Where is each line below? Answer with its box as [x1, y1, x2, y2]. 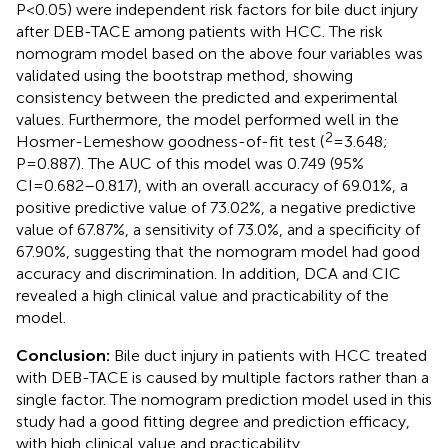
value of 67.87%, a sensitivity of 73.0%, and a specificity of [16, 219, 420, 239]
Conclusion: [16, 345, 114, 365]
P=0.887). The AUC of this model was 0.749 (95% [16, 153, 364, 173]
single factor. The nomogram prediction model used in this [16, 389, 432, 409]
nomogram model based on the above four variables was [16, 43, 423, 63]
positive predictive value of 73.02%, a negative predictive [16, 197, 416, 217]
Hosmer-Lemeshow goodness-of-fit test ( [16, 131, 324, 151]
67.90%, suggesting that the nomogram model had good [16, 241, 420, 261]
